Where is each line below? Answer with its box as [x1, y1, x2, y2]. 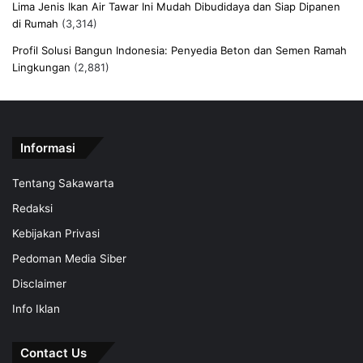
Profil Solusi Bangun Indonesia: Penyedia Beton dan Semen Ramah [12, 43, 347, 57]
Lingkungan [12, 60, 70, 74]
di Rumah [12, 16, 58, 30]
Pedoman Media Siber [12, 251, 126, 265]
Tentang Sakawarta [12, 176, 114, 190]
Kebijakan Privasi [12, 226, 100, 240]
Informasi [20, 139, 75, 156]
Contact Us [20, 344, 87, 361]
